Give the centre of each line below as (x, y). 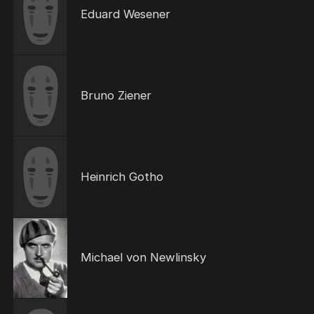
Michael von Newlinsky (143, 258)
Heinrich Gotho (122, 176)
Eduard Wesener (125, 14)
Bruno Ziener (116, 96)
